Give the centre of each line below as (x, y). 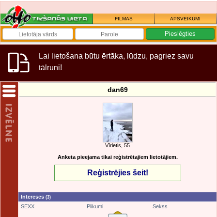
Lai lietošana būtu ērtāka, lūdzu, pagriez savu (116, 56)
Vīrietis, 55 (117, 145)
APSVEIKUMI (185, 19)
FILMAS (124, 19)
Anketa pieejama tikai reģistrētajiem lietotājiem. (117, 157)
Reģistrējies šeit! (117, 173)
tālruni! (50, 68)
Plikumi (95, 206)
